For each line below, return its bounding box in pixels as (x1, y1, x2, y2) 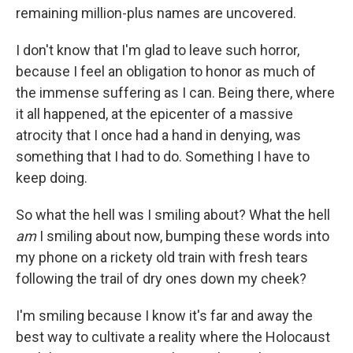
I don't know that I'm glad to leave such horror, (16, 42, 299, 58)
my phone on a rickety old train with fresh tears (16, 249, 308, 266)
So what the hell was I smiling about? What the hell (16, 206, 330, 223)
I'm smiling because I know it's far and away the (16, 307, 313, 324)
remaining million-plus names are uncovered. (16, 5, 296, 21)
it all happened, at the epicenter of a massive (16, 106, 293, 122)
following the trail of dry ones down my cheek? (16, 270, 307, 287)
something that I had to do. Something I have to (16, 148, 310, 165)
